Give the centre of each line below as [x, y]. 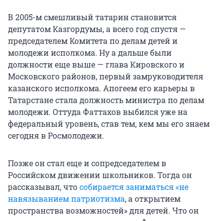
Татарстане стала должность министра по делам [106, 100]
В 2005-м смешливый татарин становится [92, 17]
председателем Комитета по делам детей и [93, 41]
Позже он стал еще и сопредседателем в [87, 163]
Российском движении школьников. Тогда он [100, 175]
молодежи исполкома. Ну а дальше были [90, 53]
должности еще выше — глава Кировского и [96, 65]
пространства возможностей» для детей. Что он [103, 211]
